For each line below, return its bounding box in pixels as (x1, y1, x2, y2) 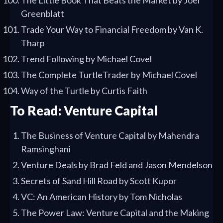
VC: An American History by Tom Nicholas (21, 191, 182, 203)
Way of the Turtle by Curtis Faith (21, 85, 147, 97)
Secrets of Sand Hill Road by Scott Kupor (21, 175, 177, 187)
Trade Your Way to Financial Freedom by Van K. (21, 24, 203, 35)
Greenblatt (21, 8, 64, 19)
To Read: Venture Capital (10, 103, 158, 119)
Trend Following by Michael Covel (21, 53, 152, 65)
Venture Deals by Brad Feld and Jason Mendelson (21, 159, 213, 171)
